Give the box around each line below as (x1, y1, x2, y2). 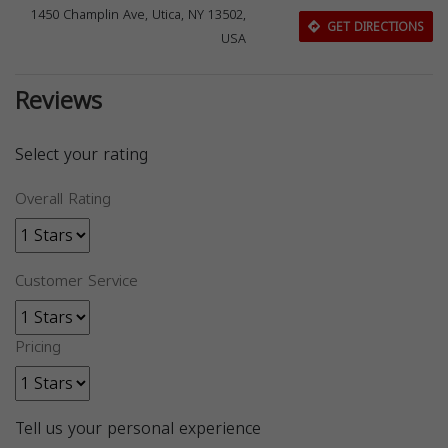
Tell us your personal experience (15, 413, 261, 445)
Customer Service (15, 267, 138, 296)
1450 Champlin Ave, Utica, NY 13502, (31, 3, 247, 28)
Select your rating (15, 139, 148, 171)
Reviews (15, 78, 102, 125)
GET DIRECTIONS (322, 15, 424, 38)
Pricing (15, 333, 61, 362)
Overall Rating (15, 185, 111, 214)
